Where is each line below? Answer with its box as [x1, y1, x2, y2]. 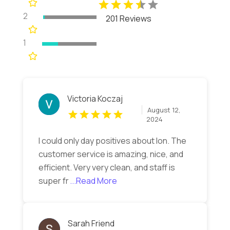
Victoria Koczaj [67, 93, 123, 105]
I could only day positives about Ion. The [38, 135, 186, 147]
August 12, [147, 105, 180, 115]
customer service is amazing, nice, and [38, 148, 183, 160]
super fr [38, 175, 69, 187]
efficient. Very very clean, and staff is [38, 162, 175, 174]
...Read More [69, 175, 117, 187]
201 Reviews [105, 12, 151, 24]
